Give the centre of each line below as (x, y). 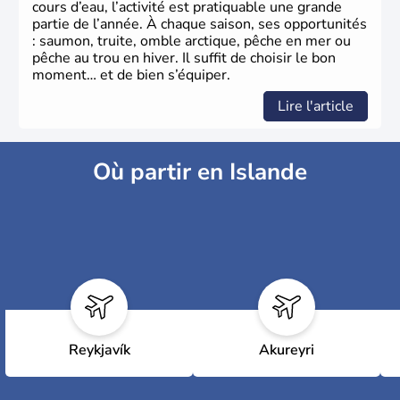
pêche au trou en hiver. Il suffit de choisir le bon (184, 58)
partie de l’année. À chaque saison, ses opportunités (200, 24)
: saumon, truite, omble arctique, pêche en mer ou (192, 41)
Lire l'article (316, 106)
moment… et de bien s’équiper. (131, 75)
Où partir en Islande (200, 171)
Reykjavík (99, 350)
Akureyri (287, 350)
